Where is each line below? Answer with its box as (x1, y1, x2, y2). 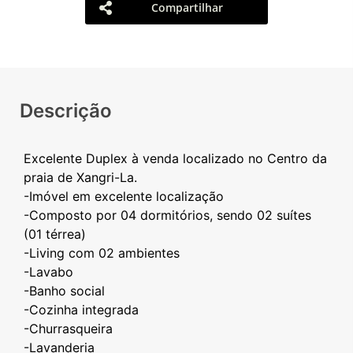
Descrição (20, 99, 112, 122)
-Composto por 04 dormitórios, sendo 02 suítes (24, 207, 311, 223)
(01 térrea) (24, 226, 86, 242)
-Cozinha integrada (24, 302, 139, 318)
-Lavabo (24, 264, 73, 280)
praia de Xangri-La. (24, 169, 137, 185)
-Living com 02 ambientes (24, 245, 180, 261)
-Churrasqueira (24, 321, 113, 336)
